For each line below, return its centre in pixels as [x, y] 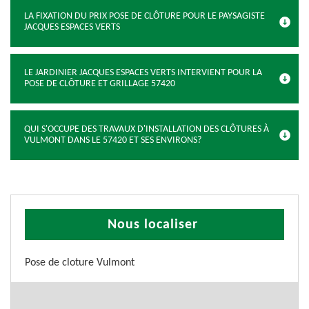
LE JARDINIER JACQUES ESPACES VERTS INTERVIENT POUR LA [143, 73]
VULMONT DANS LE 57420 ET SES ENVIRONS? [113, 140]
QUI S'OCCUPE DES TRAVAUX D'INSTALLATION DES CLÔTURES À [147, 129]
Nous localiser [153, 225]
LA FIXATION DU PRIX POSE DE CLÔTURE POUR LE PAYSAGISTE [144, 16]
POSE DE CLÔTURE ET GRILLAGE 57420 [100, 84]
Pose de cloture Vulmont [80, 263]
